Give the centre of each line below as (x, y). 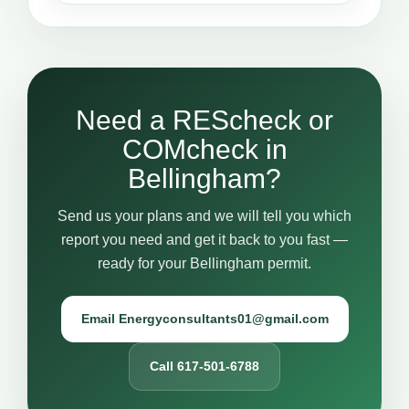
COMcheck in (204, 149)
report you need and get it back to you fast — (204, 240)
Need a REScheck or (204, 120)
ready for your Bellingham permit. (204, 263)
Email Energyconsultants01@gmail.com (204, 319)
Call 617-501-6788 (204, 366)
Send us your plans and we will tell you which (204, 216)
